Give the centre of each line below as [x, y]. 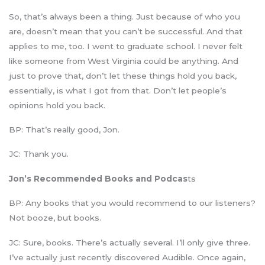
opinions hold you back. [57, 105]
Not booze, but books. [55, 218]
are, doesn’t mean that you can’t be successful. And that [126, 31]
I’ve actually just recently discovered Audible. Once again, [127, 257]
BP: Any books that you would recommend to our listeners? [132, 203]
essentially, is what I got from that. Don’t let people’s [118, 90]
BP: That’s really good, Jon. [64, 130]
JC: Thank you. [39, 154]
